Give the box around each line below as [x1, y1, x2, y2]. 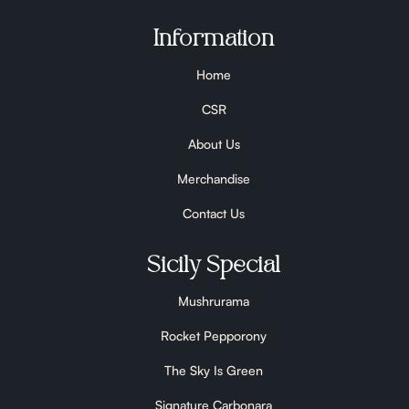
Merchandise [177, 170, 250, 186]
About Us [187, 135, 240, 152]
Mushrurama [178, 292, 249, 309]
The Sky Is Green [164, 362, 263, 378]
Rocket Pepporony [161, 327, 267, 343]
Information [153, 28, 274, 50]
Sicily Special [147, 255, 280, 277]
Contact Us [183, 204, 245, 221]
